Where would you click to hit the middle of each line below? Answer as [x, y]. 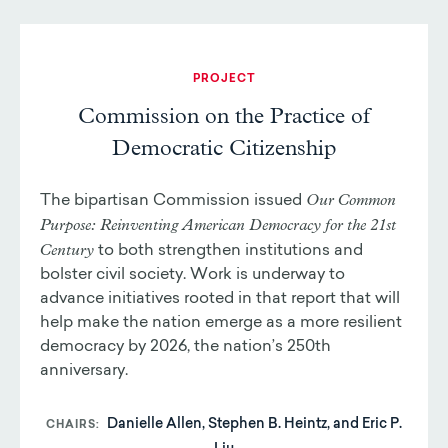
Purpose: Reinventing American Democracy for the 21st [218, 225]
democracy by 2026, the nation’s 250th [185, 347]
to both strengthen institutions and [228, 251]
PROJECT [224, 80]
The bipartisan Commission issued [173, 201]
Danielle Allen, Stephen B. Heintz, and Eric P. [254, 425]
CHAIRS [71, 426]
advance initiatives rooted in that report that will [220, 299]
